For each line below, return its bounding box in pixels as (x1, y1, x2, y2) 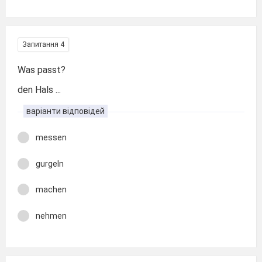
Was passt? (18, 64, 65, 75)
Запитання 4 (22, 40, 64, 49)
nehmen (36, 211, 67, 220)
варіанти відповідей (26, 106, 105, 116)
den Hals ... (18, 84, 61, 95)
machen (36, 185, 67, 194)
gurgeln (36, 158, 64, 168)
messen (36, 133, 67, 142)
